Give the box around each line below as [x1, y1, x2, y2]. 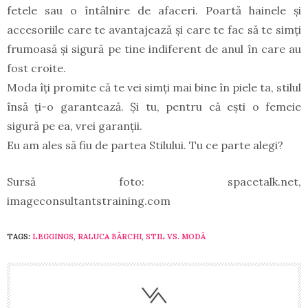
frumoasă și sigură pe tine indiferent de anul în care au [7, 42, 301, 56]
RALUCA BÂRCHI [78, 232, 142, 242]
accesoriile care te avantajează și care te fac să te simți [7, 23, 301, 37]
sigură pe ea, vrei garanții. [7, 119, 142, 133]
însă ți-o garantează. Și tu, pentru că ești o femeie [7, 100, 301, 114]
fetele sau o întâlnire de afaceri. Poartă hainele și [7, 3, 301, 18]
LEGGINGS [32, 232, 74, 242]
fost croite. [7, 61, 66, 76]
